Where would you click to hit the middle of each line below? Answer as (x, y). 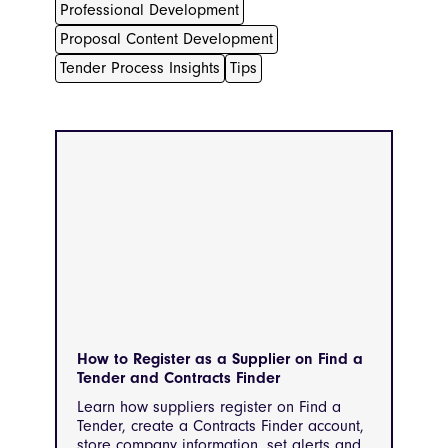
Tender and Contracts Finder (178, 377)
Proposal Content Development (166, 39)
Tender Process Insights (140, 68)
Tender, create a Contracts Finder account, (220, 425)
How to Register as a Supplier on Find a (220, 358)
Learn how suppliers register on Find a (209, 406)
